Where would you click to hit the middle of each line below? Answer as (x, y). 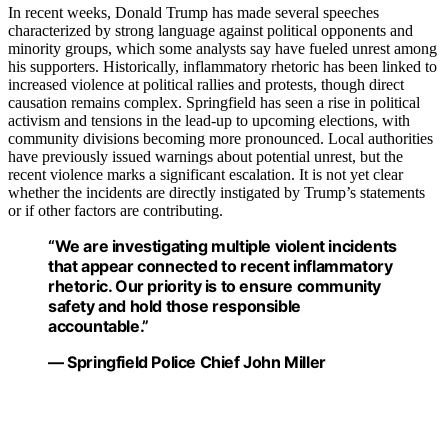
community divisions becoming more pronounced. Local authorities (220, 139)
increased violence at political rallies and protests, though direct (206, 85)
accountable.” (98, 326)
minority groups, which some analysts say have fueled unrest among (222, 49)
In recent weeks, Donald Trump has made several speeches (193, 13)
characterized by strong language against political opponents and (210, 31)
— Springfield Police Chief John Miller (187, 362)
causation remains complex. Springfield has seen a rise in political (214, 103)
